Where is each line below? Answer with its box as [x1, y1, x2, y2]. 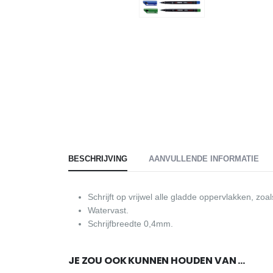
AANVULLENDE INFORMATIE [149, 154, 259, 164]
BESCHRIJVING [68, 154, 127, 164]
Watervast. [88, 205, 129, 216]
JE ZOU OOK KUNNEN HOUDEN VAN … [68, 253, 246, 268]
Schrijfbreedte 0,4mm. [88, 219, 173, 229]
